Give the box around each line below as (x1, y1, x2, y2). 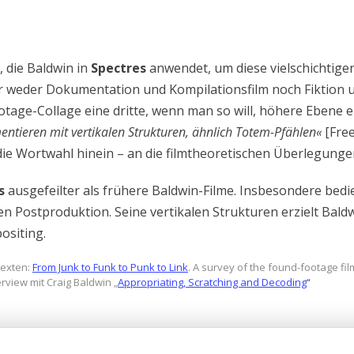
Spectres (91, 59, 146, 77)
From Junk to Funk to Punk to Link (32, 260, 188, 275)
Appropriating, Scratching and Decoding (118, 275, 307, 290)
